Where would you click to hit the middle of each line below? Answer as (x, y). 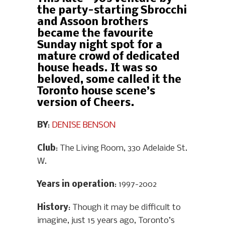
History (53, 208)
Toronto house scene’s (96, 92)
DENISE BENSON (84, 126)
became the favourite (95, 34)
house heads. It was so (97, 69)
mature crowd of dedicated (108, 57)
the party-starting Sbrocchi (112, 11)
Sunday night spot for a (100, 46)
